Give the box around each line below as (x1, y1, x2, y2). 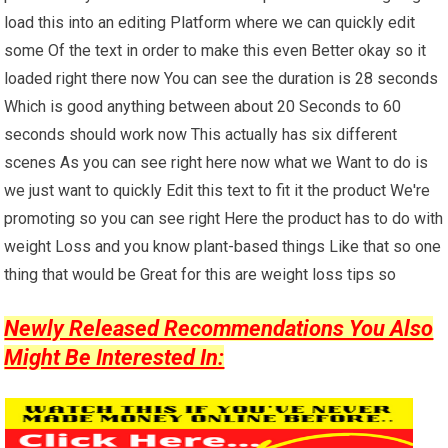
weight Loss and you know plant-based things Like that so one (4, 236, 442, 256)
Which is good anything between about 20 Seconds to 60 (4, 96, 402, 116)
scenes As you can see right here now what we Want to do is (4, 152, 429, 172)
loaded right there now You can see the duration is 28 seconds (4, 68, 439, 88)
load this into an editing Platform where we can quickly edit (4, 12, 416, 32)
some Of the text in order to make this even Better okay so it (4, 40, 427, 60)
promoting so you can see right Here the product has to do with (4, 208, 444, 228)
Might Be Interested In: (4, 344, 225, 370)
